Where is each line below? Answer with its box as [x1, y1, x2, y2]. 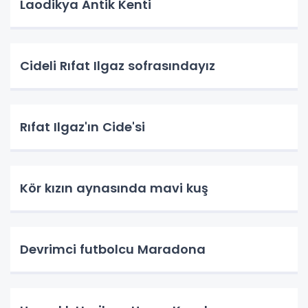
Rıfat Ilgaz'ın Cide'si [20, 118, 145, 135]
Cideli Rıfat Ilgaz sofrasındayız [20, 57, 215, 74]
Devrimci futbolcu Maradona [20, 241, 206, 258]
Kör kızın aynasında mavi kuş [20, 179, 208, 197]
